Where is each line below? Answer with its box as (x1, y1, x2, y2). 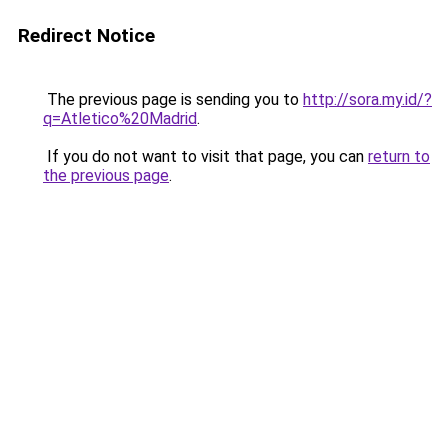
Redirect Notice (18, 24, 155, 47)
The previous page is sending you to (43, 90, 303, 109)
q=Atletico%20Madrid (43, 109, 197, 128)
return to (368, 147, 430, 166)
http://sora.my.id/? (303, 90, 432, 109)
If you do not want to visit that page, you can (43, 147, 368, 166)
